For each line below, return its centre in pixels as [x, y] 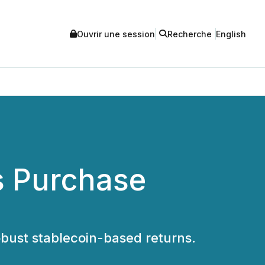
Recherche [190, 34]
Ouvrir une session [116, 34]
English [231, 34]
